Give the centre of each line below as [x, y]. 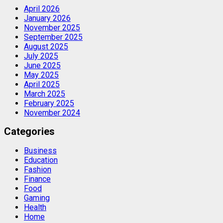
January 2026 [47, 18]
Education [41, 160]
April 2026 [42, 8]
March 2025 [45, 94]
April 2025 [42, 84]
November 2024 [52, 112]
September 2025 [53, 37]
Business [40, 151]
